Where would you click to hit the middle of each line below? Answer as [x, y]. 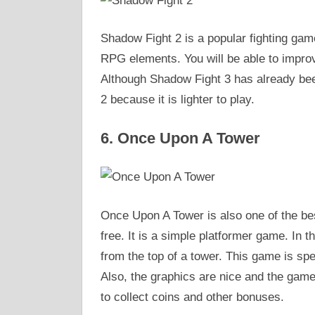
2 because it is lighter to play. [177, 100]
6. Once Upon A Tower [180, 138]
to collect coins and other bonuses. [192, 297]
